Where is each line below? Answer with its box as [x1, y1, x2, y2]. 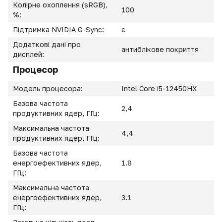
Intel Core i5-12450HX [121, 84, 197, 93]
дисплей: [13, 50, 44, 58]
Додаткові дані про [13, 40, 81, 49]
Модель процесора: [13, 84, 85, 93]
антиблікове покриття [121, 45, 199, 54]
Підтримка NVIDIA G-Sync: [13, 25, 106, 34]
